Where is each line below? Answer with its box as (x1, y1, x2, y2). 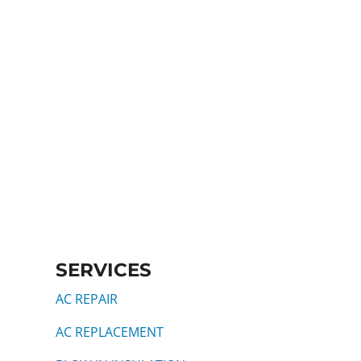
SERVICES (55, 259, 151, 282)
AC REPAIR (55, 290, 118, 309)
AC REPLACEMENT (55, 323, 164, 342)
